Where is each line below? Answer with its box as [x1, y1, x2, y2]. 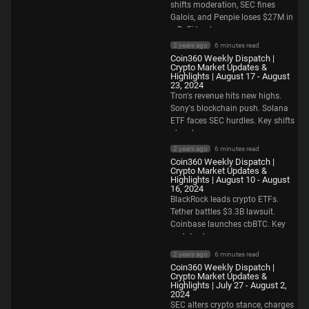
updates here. [170, 231, 221, 241]
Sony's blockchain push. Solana [170, 103, 288, 113]
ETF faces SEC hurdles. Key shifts [170, 115, 295, 126]
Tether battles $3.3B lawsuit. [170, 206, 275, 217]
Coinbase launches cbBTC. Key [170, 219, 286, 229]
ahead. [170, 128, 196, 138]
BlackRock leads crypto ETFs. [170, 194, 279, 204]
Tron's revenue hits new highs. [170, 90, 281, 101]
